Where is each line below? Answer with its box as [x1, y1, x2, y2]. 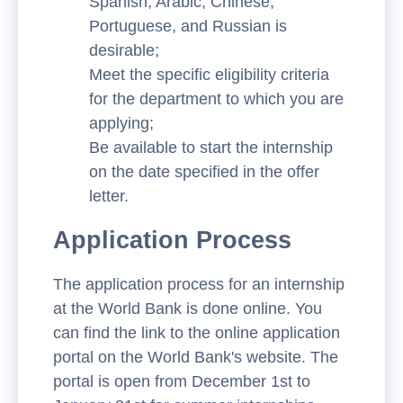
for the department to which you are [89, 89, 344, 108]
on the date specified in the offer [89, 162, 319, 181]
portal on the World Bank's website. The [53, 348, 338, 367]
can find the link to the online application [53, 324, 340, 343]
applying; [89, 113, 154, 132]
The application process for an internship [53, 275, 345, 294]
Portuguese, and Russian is [89, 16, 287, 35]
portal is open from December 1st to [53, 372, 310, 391]
